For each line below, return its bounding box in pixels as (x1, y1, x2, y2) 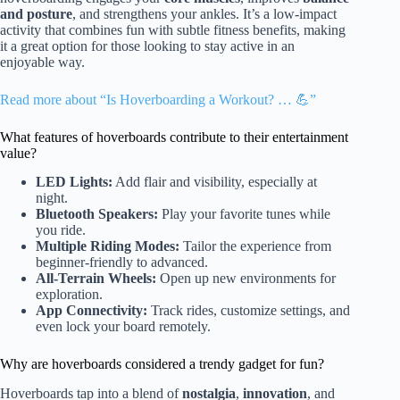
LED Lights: (36, 174, 112, 190)
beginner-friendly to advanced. (36, 254, 208, 271)
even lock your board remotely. (36, 319, 211, 335)
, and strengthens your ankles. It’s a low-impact (72, 5, 337, 21)
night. (36, 190, 68, 206)
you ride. (36, 222, 86, 238)
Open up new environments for (156, 271, 336, 287)
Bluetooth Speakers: (36, 206, 158, 222)
